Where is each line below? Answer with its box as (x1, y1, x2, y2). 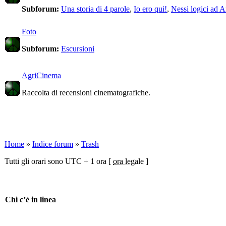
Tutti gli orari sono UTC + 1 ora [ (5, 157, 113, 165)
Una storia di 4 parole (61, 5, 130, 13)
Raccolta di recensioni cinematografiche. (22, 88, 150, 97)
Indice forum (32, 140, 73, 148)
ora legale (113, 157, 144, 165)
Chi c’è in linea (5, 195, 56, 204)
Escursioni (61, 44, 94, 53)
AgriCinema (22, 71, 61, 80)
